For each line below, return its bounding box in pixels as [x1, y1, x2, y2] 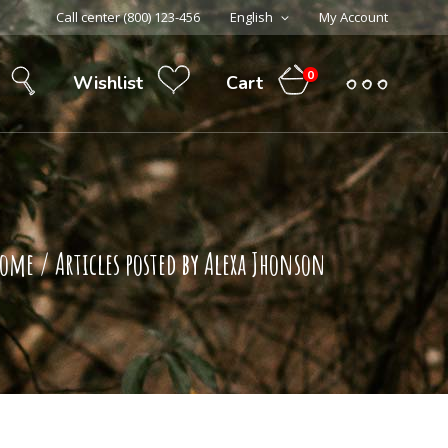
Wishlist [73, 71, 143, 95]
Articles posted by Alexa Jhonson [55, 244, 326, 282]
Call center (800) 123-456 [56, 8, 200, 26]
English [230, 8, 273, 26]
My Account [319, 8, 388, 26]
